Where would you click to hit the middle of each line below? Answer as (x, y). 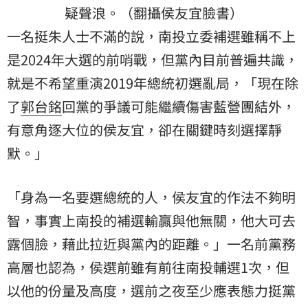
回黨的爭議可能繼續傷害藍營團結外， (179, 107)
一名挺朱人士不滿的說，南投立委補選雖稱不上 (151, 36)
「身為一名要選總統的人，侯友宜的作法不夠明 (151, 197)
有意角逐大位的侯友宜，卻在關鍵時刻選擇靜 (144, 130)
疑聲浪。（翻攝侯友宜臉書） (154, 13)
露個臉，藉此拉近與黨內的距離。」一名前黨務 (151, 244)
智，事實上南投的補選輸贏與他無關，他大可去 (151, 221)
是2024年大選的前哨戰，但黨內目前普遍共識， (153, 60)
